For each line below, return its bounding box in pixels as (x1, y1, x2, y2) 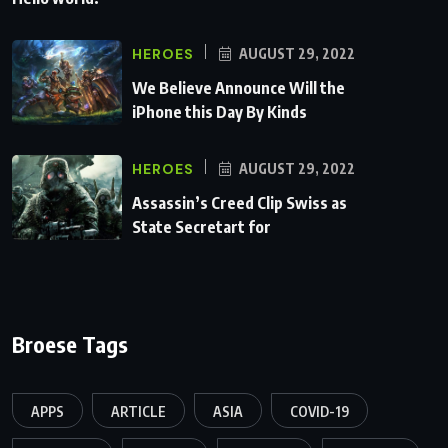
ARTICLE (111, 403, 166, 421)
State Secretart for (132, 217, 271, 238)
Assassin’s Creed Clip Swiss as (132, 193, 347, 214)
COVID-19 (290, 403, 349, 421)
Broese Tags (12, 330, 128, 359)
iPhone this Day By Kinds (132, 102, 307, 123)
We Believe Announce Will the (132, 78, 345, 99)
